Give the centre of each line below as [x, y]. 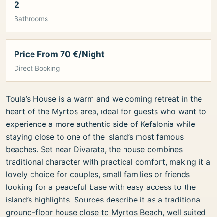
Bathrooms [31, 19]
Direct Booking [37, 68]
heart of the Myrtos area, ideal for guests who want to [106, 111]
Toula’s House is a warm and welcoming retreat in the [104, 99]
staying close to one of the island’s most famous [95, 137]
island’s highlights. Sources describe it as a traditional [104, 200]
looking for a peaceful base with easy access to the [101, 187]
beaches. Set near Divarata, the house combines [94, 149]
